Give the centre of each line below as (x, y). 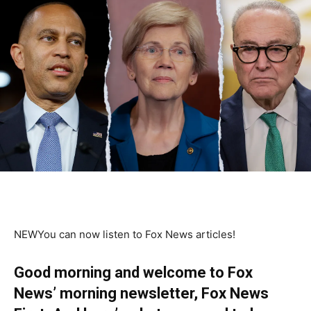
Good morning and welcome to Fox (133, 273)
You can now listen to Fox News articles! (136, 235)
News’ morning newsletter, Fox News (141, 294)
